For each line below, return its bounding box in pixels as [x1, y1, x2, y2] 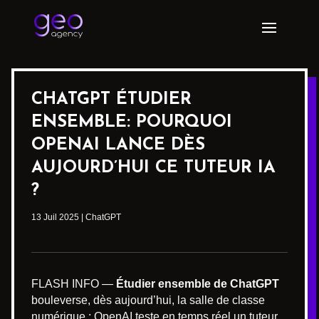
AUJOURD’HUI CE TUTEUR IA [31, 159, 276, 177]
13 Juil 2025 [31, 212, 79, 222]
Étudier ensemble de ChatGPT [116, 278, 279, 290]
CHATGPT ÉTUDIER [31, 91, 192, 108]
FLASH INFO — [31, 278, 116, 290]
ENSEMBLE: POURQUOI [31, 114, 232, 131]
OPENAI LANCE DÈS [31, 137, 205, 154]
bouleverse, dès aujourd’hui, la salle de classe [31, 294, 265, 306]
